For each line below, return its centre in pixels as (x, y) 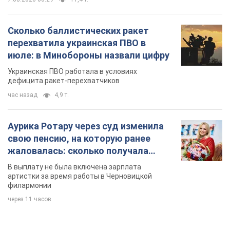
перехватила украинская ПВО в (77, 43)
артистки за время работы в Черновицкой (80, 176)
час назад (23, 95)
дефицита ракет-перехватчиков (64, 81)
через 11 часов (30, 199)
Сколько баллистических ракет (78, 31)
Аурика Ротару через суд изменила (86, 126)
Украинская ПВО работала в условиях (72, 72)
